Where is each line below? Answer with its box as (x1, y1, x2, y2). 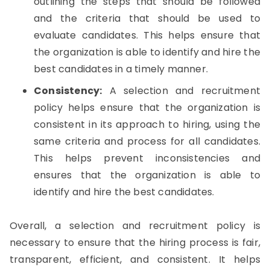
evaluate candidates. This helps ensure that (34, 28, 260, 42)
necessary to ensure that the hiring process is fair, (10, 236, 260, 250)
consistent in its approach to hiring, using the (34, 118, 260, 131)
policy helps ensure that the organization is (34, 101, 260, 115)
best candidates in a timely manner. (34, 62, 208, 76)
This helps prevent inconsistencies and (34, 151, 260, 165)
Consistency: (34, 84, 102, 98)
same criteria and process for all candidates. (34, 134, 260, 148)
